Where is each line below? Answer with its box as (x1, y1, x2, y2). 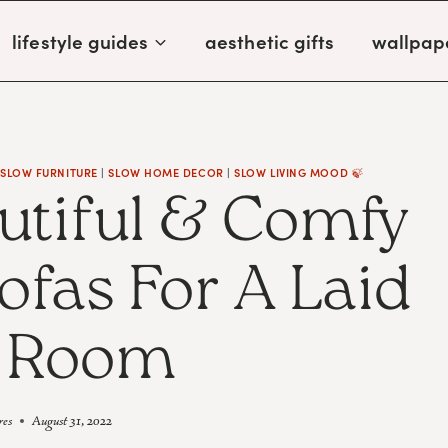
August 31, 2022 (31, 410, 112, 430)
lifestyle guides (12, 28, 149, 54)
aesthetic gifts (205, 28, 335, 54)
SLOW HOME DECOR (108, 165, 224, 180)
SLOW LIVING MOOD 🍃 (234, 165, 364, 180)
